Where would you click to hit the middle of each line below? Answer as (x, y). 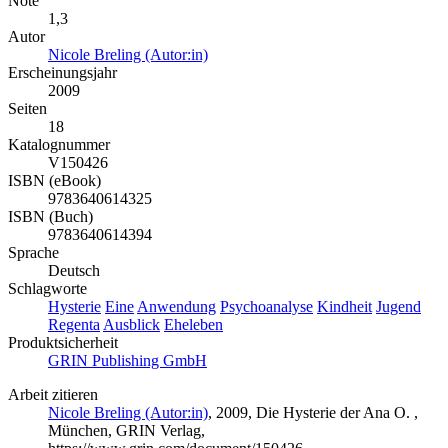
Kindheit (344, 306)
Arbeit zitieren (53, 394)
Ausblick (131, 324)
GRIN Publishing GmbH (127, 360)
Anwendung (176, 306)
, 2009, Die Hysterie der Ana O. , (313, 412)
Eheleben (193, 324)
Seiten (27, 108)
